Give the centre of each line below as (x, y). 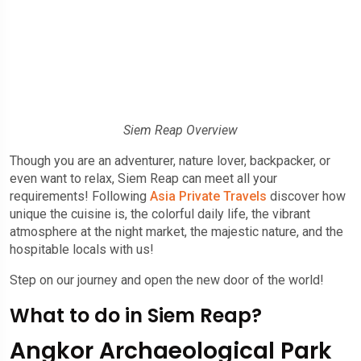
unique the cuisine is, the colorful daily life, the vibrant (160, 214)
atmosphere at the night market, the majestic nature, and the (176, 231)
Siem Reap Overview (180, 130)
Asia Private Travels (208, 196)
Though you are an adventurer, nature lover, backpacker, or (170, 160)
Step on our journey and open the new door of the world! (167, 280)
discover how (306, 196)
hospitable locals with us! (83, 249)
